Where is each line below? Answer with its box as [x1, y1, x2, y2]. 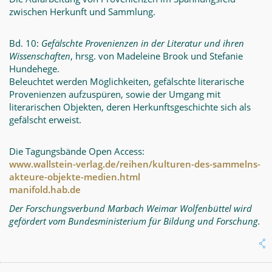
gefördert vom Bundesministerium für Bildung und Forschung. [9, 215, 260, 227]
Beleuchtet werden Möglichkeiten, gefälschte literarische [9, 75, 244, 87]
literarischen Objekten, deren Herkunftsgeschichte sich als [9, 101, 251, 113]
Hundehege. [9, 63, 59, 75]
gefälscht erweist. [9, 114, 81, 126]
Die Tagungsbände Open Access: [9, 145, 144, 157]
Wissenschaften [9, 50, 70, 62]
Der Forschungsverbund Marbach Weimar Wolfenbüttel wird [9, 202, 252, 214]
